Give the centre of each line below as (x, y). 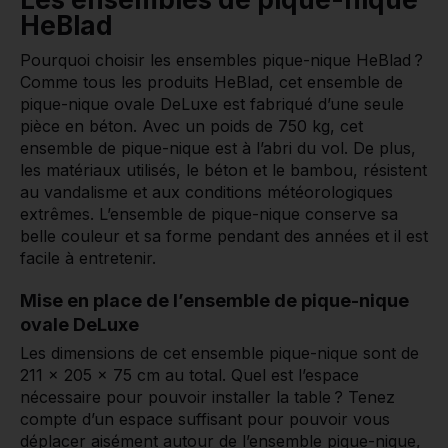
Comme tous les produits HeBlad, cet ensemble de (211, 82)
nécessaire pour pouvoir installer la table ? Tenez (207, 397)
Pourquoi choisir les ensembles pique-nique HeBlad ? (221, 60)
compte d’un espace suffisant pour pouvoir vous (205, 419)
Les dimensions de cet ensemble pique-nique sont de (219, 353)
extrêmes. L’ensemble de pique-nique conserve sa (209, 214)
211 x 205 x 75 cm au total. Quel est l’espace (189, 375)
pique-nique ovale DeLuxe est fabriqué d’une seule (212, 104)
